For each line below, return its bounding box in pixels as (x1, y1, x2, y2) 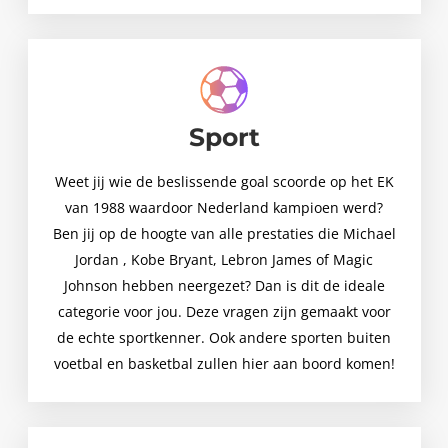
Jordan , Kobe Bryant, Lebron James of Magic (75, 250, 373, 270)
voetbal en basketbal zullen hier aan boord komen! (53, 354, 395, 374)
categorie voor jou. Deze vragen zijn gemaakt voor (57, 302, 391, 322)
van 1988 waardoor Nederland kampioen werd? (65, 198, 383, 218)
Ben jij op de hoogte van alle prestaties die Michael (52, 224, 396, 244)
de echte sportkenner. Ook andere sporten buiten (57, 328, 391, 348)
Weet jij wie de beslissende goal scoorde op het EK (54, 172, 394, 192)
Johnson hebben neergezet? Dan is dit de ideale (63, 276, 385, 296)
